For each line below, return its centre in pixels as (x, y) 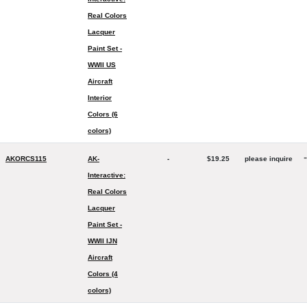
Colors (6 (103, 114)
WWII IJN (102, 241)
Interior (100, 98)
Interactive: (107, 175)
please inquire (269, 159)
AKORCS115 (26, 159)
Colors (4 (103, 274)
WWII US (102, 65)
